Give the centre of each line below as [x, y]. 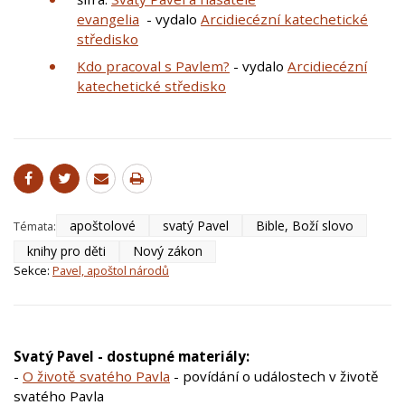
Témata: [35, 226]
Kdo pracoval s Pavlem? [153, 66]
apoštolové [103, 225]
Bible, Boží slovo [305, 225]
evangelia [108, 19]
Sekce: [33, 270]
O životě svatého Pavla [96, 376]
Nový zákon [168, 251]
